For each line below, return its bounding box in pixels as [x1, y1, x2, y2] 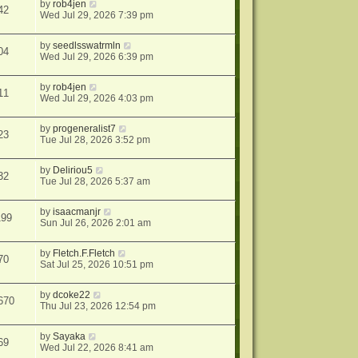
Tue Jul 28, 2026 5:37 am [40, 176, 151, 188]
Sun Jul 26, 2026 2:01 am [40, 217, 152, 229]
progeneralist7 [53, 123, 117, 135]
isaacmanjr [53, 206, 101, 218]
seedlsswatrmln [53, 40, 121, 52]
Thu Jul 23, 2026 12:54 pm [40, 300, 157, 312]
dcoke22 [53, 289, 91, 301]
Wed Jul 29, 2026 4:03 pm [40, 93, 154, 105]
